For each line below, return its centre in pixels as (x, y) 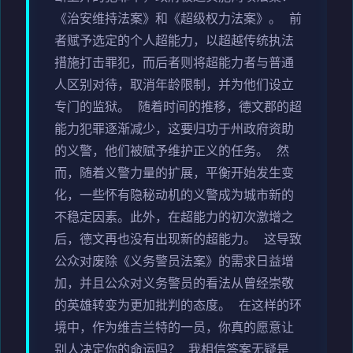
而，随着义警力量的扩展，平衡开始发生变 (174, 175)
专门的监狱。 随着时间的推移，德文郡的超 (178, 108)
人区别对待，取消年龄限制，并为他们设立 (174, 86)
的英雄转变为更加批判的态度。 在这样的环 (178, 307)
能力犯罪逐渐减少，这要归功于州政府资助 (174, 130)
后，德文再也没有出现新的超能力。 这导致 (178, 241)
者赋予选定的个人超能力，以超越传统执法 (174, 42)
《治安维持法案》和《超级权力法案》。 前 (178, 20)
